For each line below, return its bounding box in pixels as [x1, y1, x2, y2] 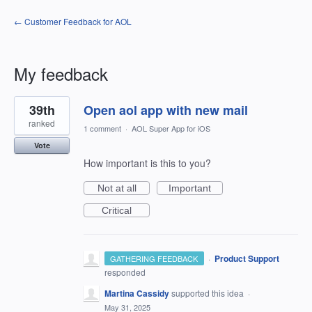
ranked [29, 117, 55, 129]
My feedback [14, 61, 108, 86]
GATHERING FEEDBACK [110, 253, 198, 264]
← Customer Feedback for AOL [14, 15, 132, 27]
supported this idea [171, 287, 246, 299]
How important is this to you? [84, 156, 211, 170]
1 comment [84, 123, 121, 134]
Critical [102, 205, 132, 216]
